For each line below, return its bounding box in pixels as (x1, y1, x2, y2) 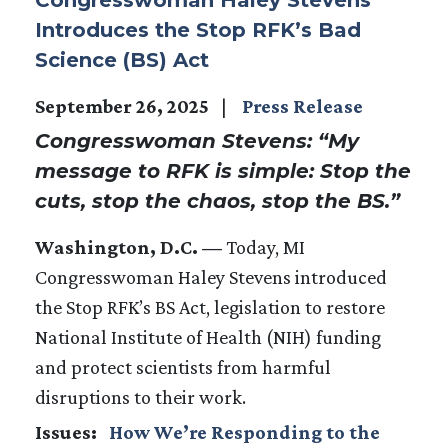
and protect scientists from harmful (35, 355, 331, 378)
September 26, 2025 (35, 94, 213, 117)
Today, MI (222, 235, 305, 258)
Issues (35, 420, 91, 443)
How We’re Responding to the (109, 420, 380, 443)
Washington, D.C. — (35, 235, 222, 258)
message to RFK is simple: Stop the (35, 158, 411, 183)
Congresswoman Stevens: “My (35, 128, 359, 153)
